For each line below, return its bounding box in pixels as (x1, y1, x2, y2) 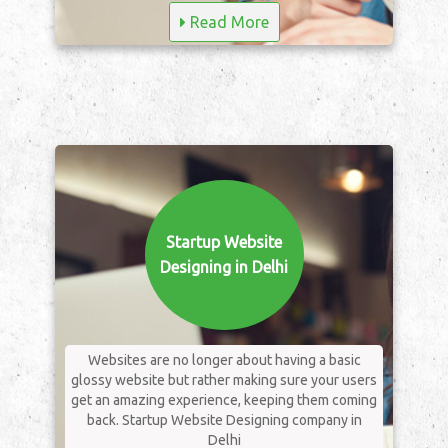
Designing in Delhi (160, 258, 288, 277)
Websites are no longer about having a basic (87, 352, 361, 369)
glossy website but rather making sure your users (71, 372, 377, 389)
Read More (185, 13, 269, 32)
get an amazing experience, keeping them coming (71, 392, 377, 409)
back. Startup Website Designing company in (86, 412, 362, 429)
